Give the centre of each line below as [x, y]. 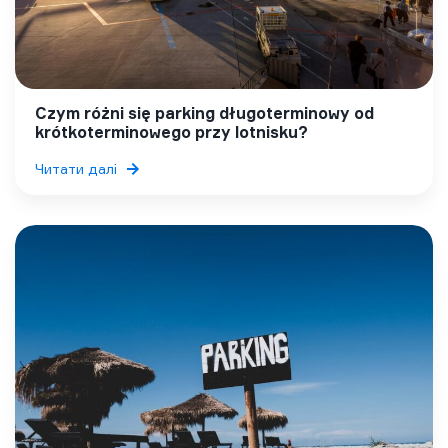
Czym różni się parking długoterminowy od [204, 113]
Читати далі [76, 169]
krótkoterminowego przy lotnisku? [171, 132]
